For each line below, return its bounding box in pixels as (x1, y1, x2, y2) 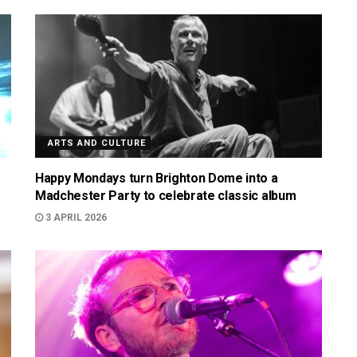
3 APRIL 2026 (43, 212, 107, 223)
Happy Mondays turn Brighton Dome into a (35, 171, 278, 186)
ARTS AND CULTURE (48, 138, 146, 148)
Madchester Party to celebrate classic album (35, 188, 296, 203)
